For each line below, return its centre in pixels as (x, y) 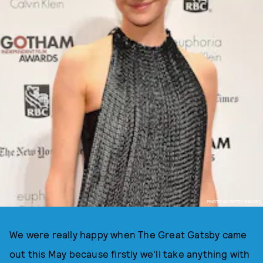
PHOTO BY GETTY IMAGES (234, 201)
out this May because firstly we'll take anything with (130, 254)
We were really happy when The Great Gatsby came (128, 234)
